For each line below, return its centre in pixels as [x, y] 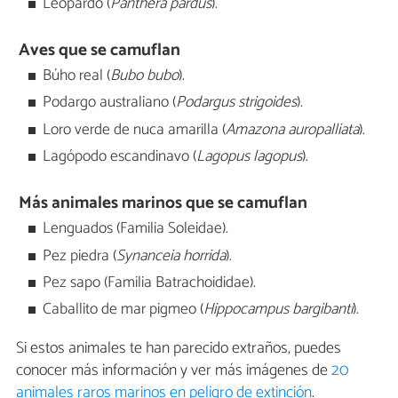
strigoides [268, 103]
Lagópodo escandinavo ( [120, 157]
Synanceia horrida [171, 256]
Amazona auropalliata [293, 130]
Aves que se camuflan [100, 51]
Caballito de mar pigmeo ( [123, 310]
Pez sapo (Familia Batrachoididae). [150, 283]
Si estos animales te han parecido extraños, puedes [179, 348]
